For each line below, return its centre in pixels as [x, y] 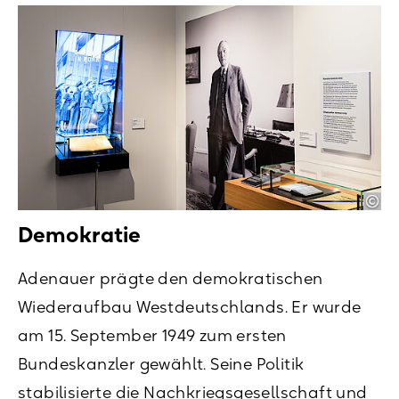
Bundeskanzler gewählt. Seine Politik [161, 364]
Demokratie [79, 234]
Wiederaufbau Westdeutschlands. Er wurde [190, 307]
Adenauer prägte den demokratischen [171, 278]
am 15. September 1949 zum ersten [152, 335]
